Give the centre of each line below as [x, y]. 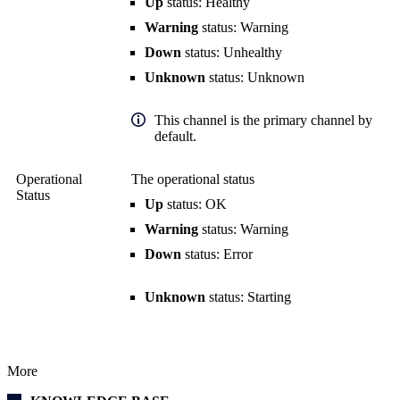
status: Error [217, 254]
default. [175, 137]
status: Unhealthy [232, 53]
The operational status [193, 179]
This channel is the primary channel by [263, 121]
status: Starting [248, 297]
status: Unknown [255, 78]
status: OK [195, 204]
